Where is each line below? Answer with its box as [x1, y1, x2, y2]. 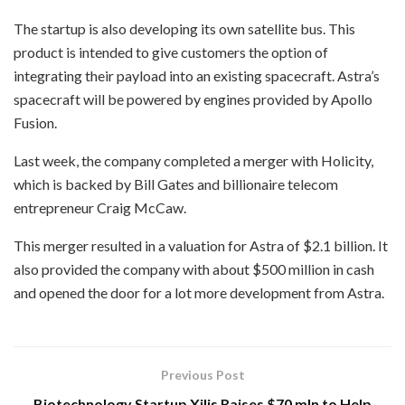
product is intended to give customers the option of [14, 43, 328, 61]
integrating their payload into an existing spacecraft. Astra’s [14, 67, 380, 85]
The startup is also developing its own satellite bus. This [14, 20, 355, 38]
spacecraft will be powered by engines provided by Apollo [14, 90, 372, 108]
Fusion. [14, 114, 57, 132]
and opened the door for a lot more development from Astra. [14, 284, 384, 302]
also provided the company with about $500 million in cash [14, 260, 374, 278]
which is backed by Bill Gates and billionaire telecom [14, 175, 338, 193]
